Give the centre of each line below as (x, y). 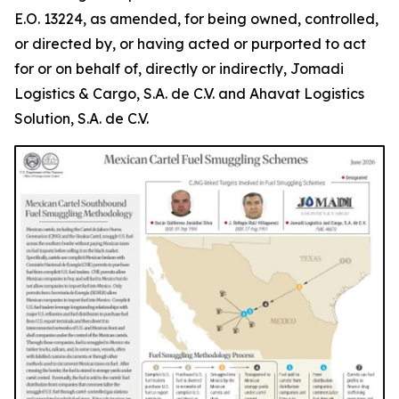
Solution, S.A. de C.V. (83, 119)
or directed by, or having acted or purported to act (190, 44)
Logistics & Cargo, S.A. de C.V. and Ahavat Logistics (189, 94)
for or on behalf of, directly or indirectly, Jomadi (179, 69)
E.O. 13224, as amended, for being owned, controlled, (196, 19)
